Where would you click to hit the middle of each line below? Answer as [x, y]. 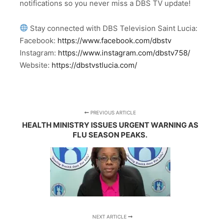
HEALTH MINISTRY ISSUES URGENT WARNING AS [110, 125]
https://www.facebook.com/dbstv [114, 40]
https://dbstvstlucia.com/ [94, 65]
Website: [36, 65]
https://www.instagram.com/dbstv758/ [124, 53]
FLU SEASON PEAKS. [110, 135]
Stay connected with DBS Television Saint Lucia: [113, 28]
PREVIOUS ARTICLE [112, 112]
